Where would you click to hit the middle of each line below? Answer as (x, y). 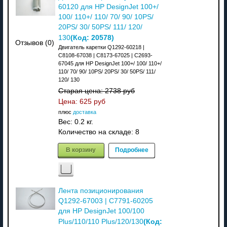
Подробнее (131, 149)
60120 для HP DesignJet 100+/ (108, 7)
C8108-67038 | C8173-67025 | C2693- (105, 55)
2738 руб (120, 91)
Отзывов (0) (35, 43)
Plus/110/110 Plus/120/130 (101, 221)
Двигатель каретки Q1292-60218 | (101, 47)
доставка (84, 112)
